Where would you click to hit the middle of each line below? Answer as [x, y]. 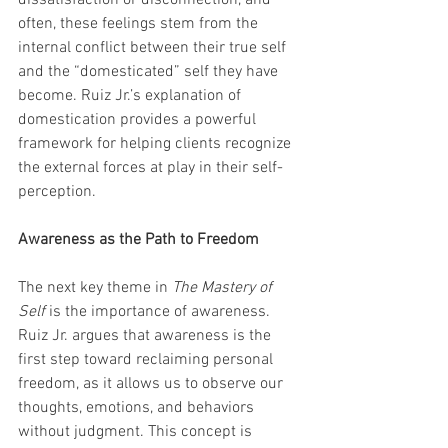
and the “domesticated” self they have [150, 72]
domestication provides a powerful [139, 120]
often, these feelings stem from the [140, 24]
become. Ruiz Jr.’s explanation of [131, 96]
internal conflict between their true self [154, 48]
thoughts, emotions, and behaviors [138, 408]
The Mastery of [224, 288]
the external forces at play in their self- [150, 168]
